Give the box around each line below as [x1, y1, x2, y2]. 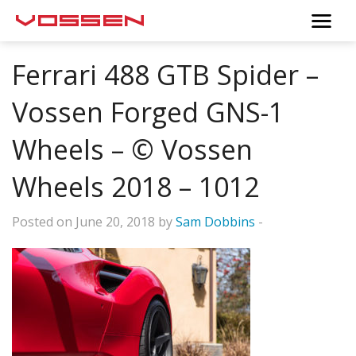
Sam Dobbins [176, 213, 255, 231]
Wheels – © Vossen [12, 131, 253, 168]
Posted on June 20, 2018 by [12, 213, 176, 231]
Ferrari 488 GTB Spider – [12, 56, 319, 94]
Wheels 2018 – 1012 [12, 168, 259, 206]
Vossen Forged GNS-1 [12, 94, 284, 131]
